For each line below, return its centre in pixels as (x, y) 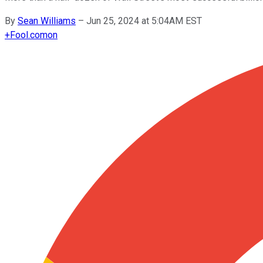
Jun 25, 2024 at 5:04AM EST (144, 21)
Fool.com (29, 35)
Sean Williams (47, 21)
